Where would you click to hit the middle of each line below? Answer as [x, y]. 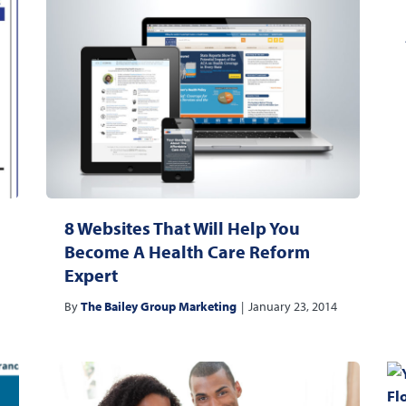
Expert [91, 275]
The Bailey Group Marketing [158, 307]
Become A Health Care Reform [187, 252]
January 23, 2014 [292, 307]
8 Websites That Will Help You [182, 228]
